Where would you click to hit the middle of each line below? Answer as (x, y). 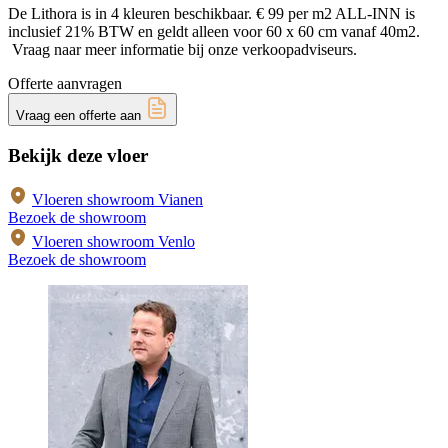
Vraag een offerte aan (80, 115)
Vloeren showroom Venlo (113, 242)
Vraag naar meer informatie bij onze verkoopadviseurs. (182, 49)
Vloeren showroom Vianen (117, 200)
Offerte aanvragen (65, 83)
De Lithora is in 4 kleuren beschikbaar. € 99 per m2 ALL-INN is (211, 13)
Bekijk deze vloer (78, 155)
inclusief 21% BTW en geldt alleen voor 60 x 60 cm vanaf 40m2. (214, 31)
